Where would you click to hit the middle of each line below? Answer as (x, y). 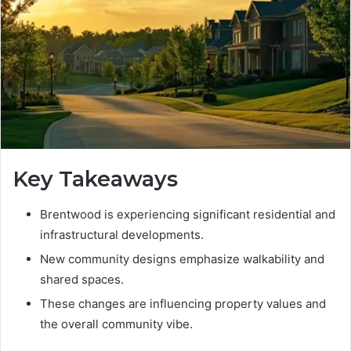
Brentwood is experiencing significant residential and (188, 214)
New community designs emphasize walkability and (182, 259)
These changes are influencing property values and (183, 303)
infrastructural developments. (122, 234)
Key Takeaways (95, 179)
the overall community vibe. (116, 324)
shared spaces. (82, 279)
